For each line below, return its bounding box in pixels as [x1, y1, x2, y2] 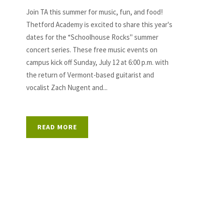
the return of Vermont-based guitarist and [26, 70, 154, 79]
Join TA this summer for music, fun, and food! [26, 7, 163, 16]
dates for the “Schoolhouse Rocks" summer [26, 32, 158, 42]
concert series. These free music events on [26, 45, 157, 54]
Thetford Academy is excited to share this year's [26, 20, 172, 29]
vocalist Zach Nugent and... [26, 83, 108, 92]
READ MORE [37, 123, 77, 131]
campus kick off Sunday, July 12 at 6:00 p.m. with [26, 58, 169, 67]
